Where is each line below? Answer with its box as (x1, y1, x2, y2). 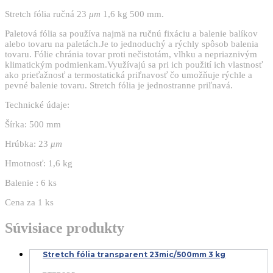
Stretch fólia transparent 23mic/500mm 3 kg (43, 250, 225, 260)
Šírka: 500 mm (5, 119, 61, 130)
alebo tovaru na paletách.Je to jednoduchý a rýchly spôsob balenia (5, 39, 258, 49)
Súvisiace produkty (5, 220, 124, 236)
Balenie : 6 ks (5, 178, 57, 188)
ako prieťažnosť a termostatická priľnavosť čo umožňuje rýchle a (5, 70, 252, 80)
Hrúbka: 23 (5, 139, 51, 149)
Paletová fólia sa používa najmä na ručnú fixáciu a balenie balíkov (5, 29, 258, 39)
